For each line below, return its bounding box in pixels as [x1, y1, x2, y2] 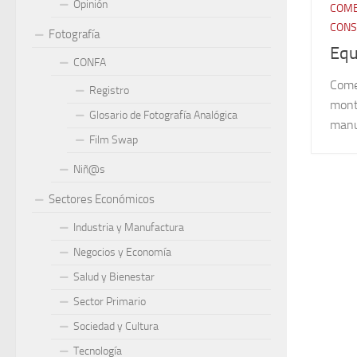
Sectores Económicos [49, 192, 155, 206]
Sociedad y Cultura [73, 320, 159, 333]
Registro [89, 84, 129, 97]
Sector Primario [73, 295, 146, 308]
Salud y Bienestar [73, 270, 155, 284]
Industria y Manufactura [73, 221, 184, 234]
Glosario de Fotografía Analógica [89, 108, 237, 122]
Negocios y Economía [73, 245, 171, 259]
